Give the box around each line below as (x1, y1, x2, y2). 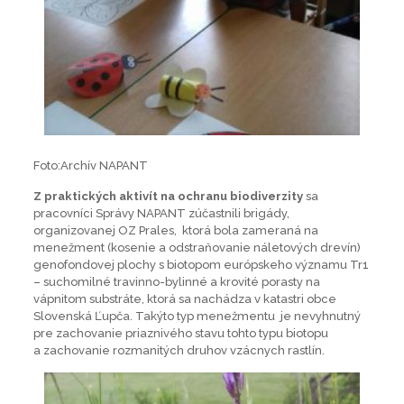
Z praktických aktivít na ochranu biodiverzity (32, 188, 303, 203)
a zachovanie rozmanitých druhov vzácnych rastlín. (32, 343, 325, 357)
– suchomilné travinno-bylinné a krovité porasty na (32, 274, 320, 289)
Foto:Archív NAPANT (32, 158, 148, 172)
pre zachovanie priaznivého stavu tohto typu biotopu (32, 326, 328, 340)
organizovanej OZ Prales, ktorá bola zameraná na (32, 223, 321, 237)
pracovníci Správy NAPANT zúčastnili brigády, (32, 206, 289, 220)
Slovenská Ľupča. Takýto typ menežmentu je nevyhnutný (32, 308, 361, 323)
